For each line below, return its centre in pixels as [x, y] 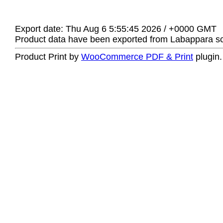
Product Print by [48, 57]
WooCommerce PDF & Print [137, 57]
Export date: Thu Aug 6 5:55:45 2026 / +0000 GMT [116, 29]
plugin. [208, 57]
